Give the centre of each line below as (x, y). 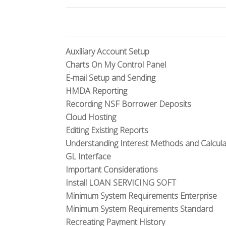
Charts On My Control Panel (116, 65)
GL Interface (88, 156)
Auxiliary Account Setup (107, 51)
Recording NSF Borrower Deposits (128, 104)
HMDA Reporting (96, 91)
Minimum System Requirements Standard (139, 209)
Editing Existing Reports (107, 130)
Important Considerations (112, 169)
